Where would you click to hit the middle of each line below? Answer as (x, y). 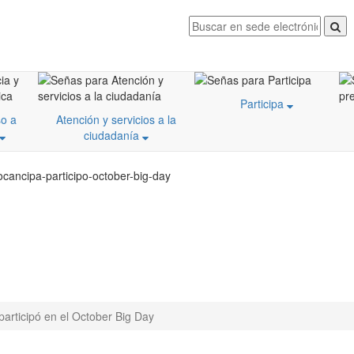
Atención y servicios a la (116, 119)
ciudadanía (113, 135)
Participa (264, 104)
